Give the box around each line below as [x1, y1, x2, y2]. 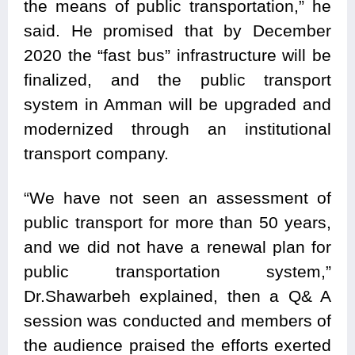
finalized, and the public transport [24, 71, 331, 90]
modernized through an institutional [24, 120, 331, 139]
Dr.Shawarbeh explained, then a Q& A [24, 287, 331, 306]
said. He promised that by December [24, 21, 331, 40]
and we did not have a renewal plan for [24, 238, 331, 257]
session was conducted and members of [24, 311, 331, 330]
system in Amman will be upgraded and [24, 95, 331, 114]
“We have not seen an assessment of [24, 189, 331, 208]
